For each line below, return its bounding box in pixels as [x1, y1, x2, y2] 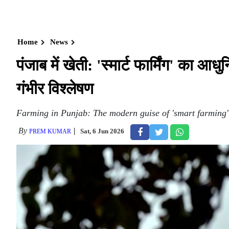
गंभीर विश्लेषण [16, 80, 94, 98]
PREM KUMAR [29, 128, 71, 135]
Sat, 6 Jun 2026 [80, 127, 124, 135]
